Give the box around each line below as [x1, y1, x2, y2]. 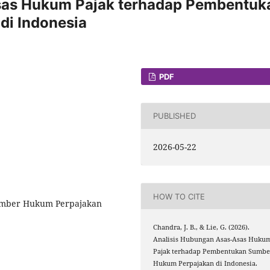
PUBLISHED [153, 111, 196, 121]
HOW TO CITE [153, 191, 206, 201]
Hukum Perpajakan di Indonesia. [153, 259, 258, 268]
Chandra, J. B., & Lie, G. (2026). [153, 223, 250, 232]
